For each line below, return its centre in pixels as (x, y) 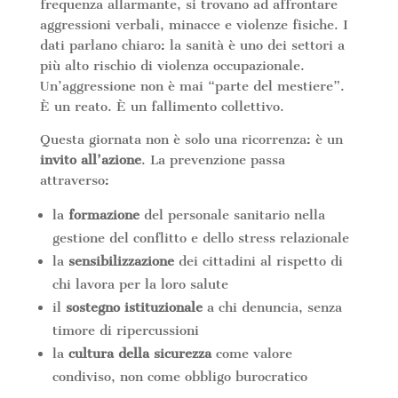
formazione (103, 215)
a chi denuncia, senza (272, 307)
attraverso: (74, 180)
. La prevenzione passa (213, 159)
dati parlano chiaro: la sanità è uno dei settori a (192, 45)
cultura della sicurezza (139, 353)
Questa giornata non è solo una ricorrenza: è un (191, 139)
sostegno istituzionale (134, 307)
